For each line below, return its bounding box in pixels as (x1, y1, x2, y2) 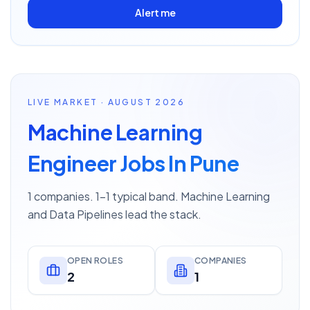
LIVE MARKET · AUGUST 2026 (28, 97, 185, 107)
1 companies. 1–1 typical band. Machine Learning (28, 189, 270, 203)
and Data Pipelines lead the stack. (28, 207, 201, 221)
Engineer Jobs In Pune (28, 150, 239, 176)
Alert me (134, 6, 176, 19)
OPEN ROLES (67, 255, 123, 266)
